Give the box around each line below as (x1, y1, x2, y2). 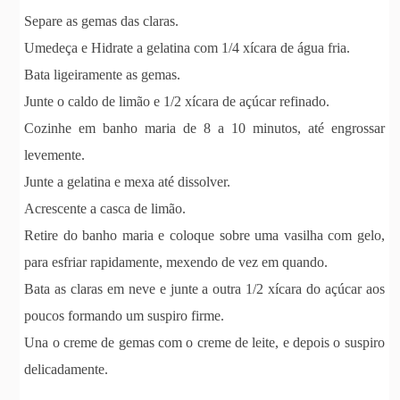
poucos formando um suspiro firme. (24, 307, 225, 323)
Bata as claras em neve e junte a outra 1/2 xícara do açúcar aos (24, 280, 385, 296)
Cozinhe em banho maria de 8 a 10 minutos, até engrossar (24, 120, 385, 136)
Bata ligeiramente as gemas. (24, 66, 181, 82)
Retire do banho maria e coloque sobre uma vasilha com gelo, (24, 227, 385, 243)
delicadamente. (24, 361, 109, 377)
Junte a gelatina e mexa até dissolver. (24, 173, 231, 189)
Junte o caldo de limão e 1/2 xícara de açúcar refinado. (24, 93, 330, 109)
